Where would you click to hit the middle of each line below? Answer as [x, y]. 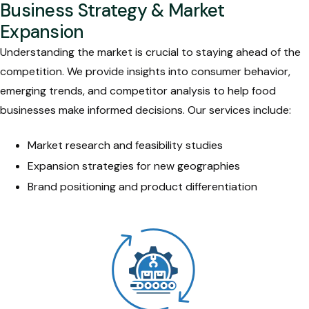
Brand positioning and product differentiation [142, 186]
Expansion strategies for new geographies [134, 166]
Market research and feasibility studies [125, 145]
